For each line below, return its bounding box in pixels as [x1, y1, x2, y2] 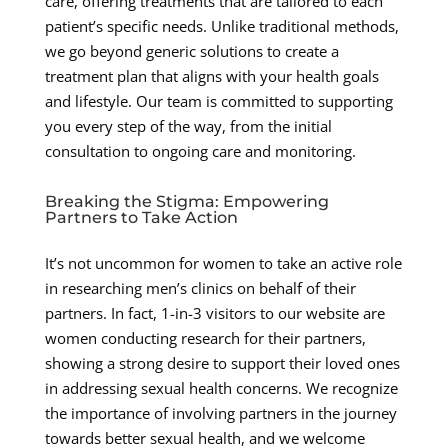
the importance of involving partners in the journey [44, 402, 397, 423]
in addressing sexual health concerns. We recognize [44, 377, 398, 398]
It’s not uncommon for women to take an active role [44, 252, 402, 273]
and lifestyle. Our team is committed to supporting [44, 90, 393, 111]
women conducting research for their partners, [44, 327, 366, 348]
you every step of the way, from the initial [44, 115, 332, 136]
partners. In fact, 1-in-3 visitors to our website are [44, 302, 385, 323]
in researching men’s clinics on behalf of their [44, 277, 356, 298]
